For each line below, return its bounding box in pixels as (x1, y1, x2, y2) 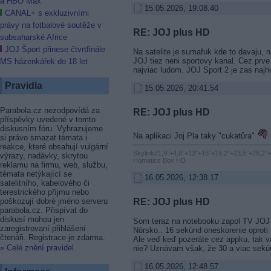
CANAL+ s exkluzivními (5, 8, 89, 18)
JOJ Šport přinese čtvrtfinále (5, 45, 105, 54)
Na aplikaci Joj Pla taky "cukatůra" (132, 131, 257, 140)
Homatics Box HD (132, 157, 186, 165)
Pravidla (5, 80, 42, 91)
